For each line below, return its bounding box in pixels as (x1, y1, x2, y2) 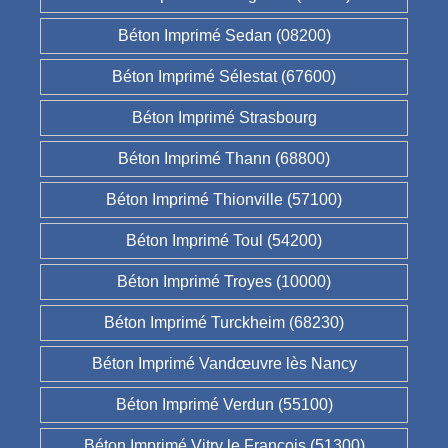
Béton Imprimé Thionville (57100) (106, 191, 342, 209)
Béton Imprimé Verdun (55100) (115, 396, 333, 414)
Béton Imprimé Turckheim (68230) (104, 314, 344, 332)
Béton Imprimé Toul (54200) (126, 232, 322, 250)
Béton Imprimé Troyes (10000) (117, 273, 331, 291)
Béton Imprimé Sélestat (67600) (112, 68, 336, 86)
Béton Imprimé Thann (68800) (118, 150, 330, 168)
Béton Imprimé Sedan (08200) (117, 27, 331, 45)
